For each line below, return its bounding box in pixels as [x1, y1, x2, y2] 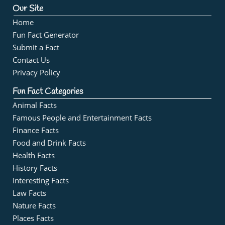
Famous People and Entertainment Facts [13, 113, 152, 123]
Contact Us [13, 55, 50, 65]
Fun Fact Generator [13, 30, 79, 40]
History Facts [13, 163, 57, 173]
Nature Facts [13, 200, 56, 211]
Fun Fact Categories [13, 86, 83, 97]
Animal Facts [13, 100, 57, 110]
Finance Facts [13, 125, 59, 136]
